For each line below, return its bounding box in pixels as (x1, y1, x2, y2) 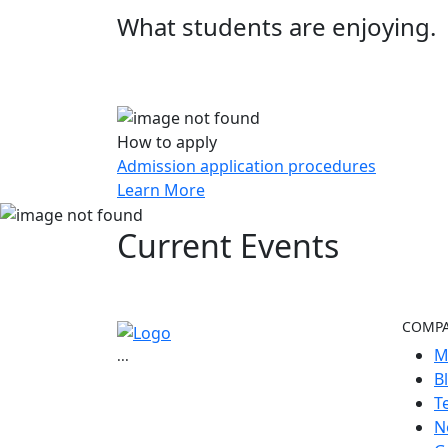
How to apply (117, 130, 217, 153)
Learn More (117, 178, 205, 201)
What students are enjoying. (117, 9, 436, 43)
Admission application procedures (117, 154, 376, 177)
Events (240, 224, 339, 268)
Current (117, 224, 240, 268)
